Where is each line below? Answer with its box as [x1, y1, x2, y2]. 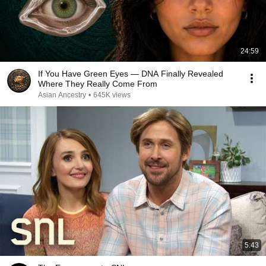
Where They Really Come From [38, 79, 157, 88]
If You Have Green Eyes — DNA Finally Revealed [38, 69, 223, 78]
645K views [93, 91, 131, 99]
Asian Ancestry [38, 91, 86, 99]
